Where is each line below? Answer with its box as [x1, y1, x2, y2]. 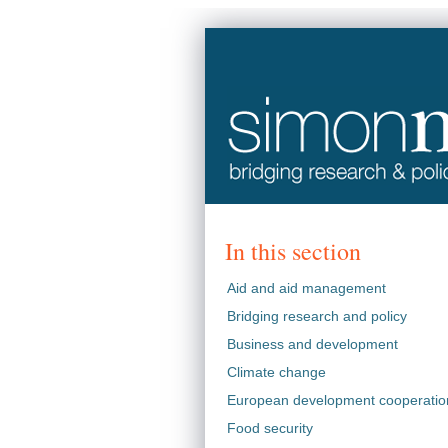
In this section [224, 235, 361, 267]
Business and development [226, 336, 398, 352]
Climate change [226, 364, 326, 380]
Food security [226, 420, 313, 436]
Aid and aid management [226, 280, 386, 296]
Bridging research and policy [226, 308, 407, 324]
